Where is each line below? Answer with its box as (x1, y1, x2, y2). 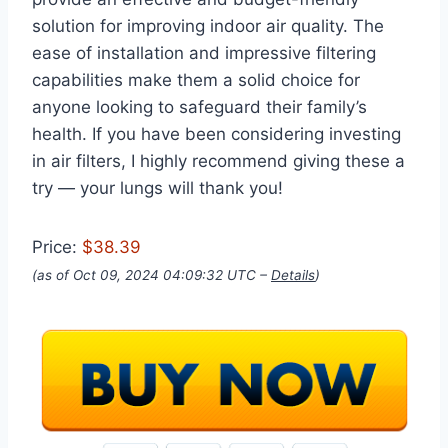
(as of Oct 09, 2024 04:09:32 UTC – (32, 267, 271, 284)
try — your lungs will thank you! (32, 178, 283, 199)
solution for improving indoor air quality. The (32, 16, 384, 37)
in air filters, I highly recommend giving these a (32, 151, 405, 172)
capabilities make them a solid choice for (32, 70, 360, 91)
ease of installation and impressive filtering (32, 43, 376, 64)
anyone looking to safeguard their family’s (32, 97, 367, 118)
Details (271, 267, 315, 284)
